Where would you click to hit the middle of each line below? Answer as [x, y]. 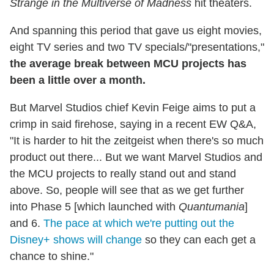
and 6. [27, 223]
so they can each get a [199, 239]
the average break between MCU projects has [128, 63]
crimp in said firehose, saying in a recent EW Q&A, [133, 124]
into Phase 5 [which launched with [94, 206]
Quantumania [212, 206]
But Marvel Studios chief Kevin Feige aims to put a [133, 107]
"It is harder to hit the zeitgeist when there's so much [137, 140]
